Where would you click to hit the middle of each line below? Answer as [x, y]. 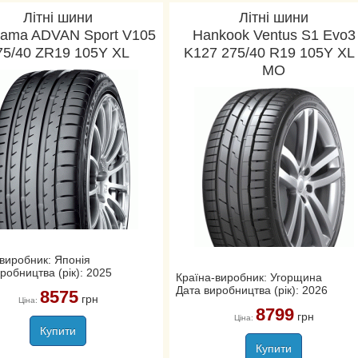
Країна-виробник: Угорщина [249, 277]
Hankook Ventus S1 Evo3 [274, 35]
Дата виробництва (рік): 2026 [251, 290]
